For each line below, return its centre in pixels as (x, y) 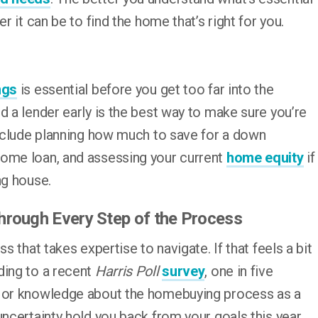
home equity (265, 158)
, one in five (239, 271)
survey (183, 271)
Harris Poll (127, 271)
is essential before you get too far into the (146, 89)
